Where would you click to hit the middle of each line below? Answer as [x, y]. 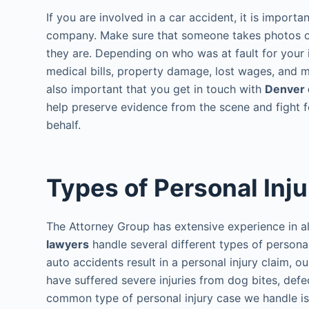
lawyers [68, 244]
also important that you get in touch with [156, 89]
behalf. [64, 124]
